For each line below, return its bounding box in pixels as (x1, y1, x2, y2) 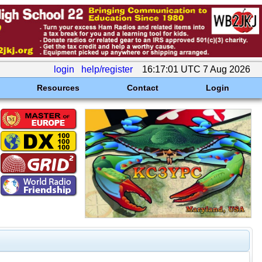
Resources (36, 83, 80, 92)
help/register (81, 64, 133, 74)
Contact (126, 83, 158, 92)
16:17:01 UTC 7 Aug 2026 (140, 64, 253, 74)
